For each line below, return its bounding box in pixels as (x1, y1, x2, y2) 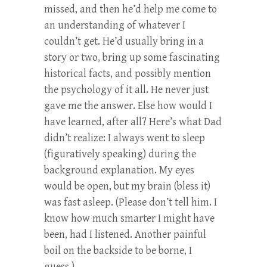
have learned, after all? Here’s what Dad (44, 115, 222, 128)
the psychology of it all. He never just (44, 83, 209, 96)
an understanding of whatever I (44, 18, 185, 32)
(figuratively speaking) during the (44, 147, 196, 160)
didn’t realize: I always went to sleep (44, 131, 205, 144)
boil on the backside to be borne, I (44, 244, 192, 257)
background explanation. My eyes (44, 163, 194, 176)
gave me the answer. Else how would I (44, 99, 212, 112)
